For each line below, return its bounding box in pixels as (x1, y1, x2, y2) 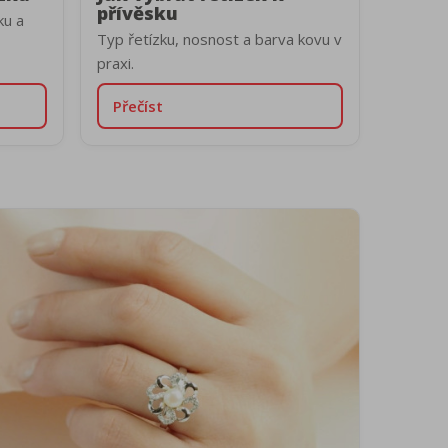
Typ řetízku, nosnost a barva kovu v (97, 29, 342, 49)
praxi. (97, 53, 134, 73)
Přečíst (113, 96, 163, 116)
